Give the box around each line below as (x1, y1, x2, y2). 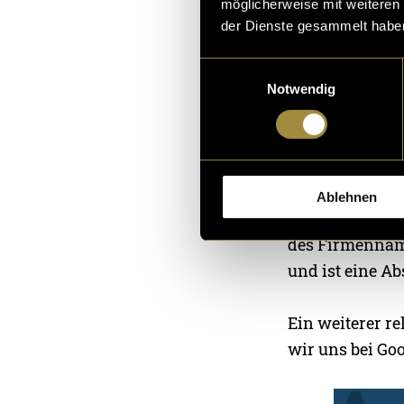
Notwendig (266, 80, 336, 96)
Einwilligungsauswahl (199, 60, 326, 76)
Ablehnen (317, 188, 377, 205)
